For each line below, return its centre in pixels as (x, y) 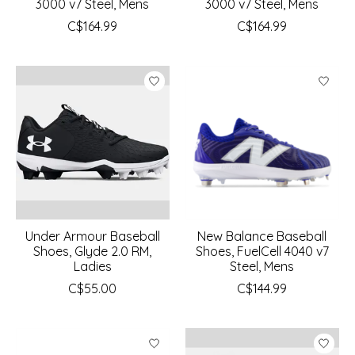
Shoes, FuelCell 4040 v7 (262, 252)
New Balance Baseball (262, 237)
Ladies (92, 267)
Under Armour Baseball (93, 237)
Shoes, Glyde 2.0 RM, (93, 252)
